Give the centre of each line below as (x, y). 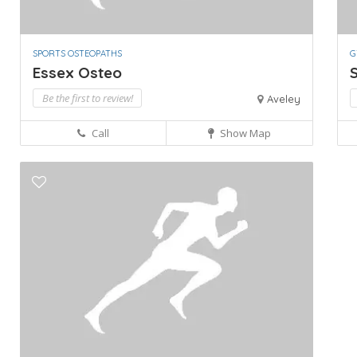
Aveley (283, 98)
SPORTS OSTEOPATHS (77, 53)
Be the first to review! (87, 98)
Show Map (244, 133)
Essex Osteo (77, 72)
